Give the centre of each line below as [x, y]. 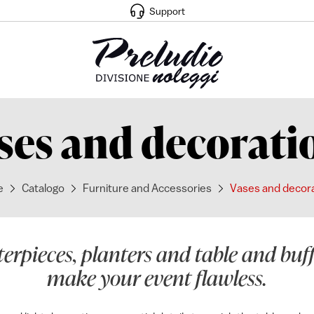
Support [167, 11]
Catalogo [43, 188]
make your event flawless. [157, 278]
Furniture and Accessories [147, 188]
